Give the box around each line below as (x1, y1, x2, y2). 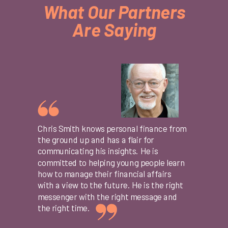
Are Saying (72, 19, 156, 41)
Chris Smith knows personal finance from (38, 123, 187, 134)
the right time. (38, 203, 90, 213)
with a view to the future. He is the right (38, 180, 183, 190)
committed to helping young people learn (38, 157, 185, 168)
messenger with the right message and (38, 191, 178, 202)
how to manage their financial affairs (38, 168, 172, 179)
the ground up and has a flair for (38, 134, 154, 145)
